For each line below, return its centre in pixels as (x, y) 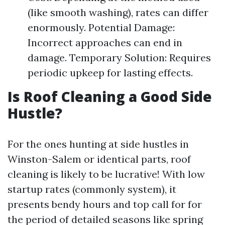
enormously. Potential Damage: (101, 27)
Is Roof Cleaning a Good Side (110, 96)
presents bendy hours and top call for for (105, 204)
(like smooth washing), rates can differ (118, 12)
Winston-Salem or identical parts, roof (99, 159)
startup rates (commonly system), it (92, 189)
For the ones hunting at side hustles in (98, 144)
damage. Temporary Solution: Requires (119, 58)
